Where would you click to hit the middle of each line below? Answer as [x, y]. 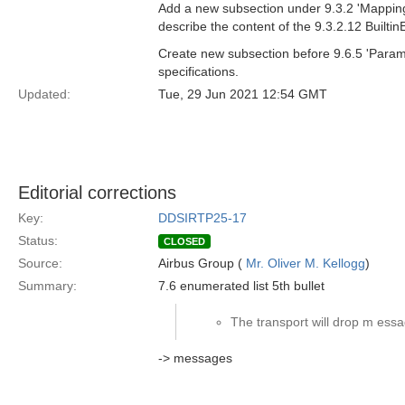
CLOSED [184, 241]
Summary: [47, 286]
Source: [40, 263]
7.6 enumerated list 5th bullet [241, 286]
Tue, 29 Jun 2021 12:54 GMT [243, 94]
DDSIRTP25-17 [202, 218]
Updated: [44, 94]
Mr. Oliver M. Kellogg [306, 263]
